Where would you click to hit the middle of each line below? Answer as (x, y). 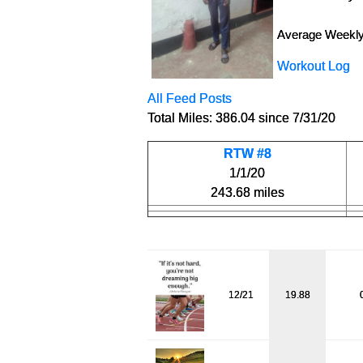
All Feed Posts (190, 98)
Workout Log (314, 66)
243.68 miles (247, 192)
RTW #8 (247, 154)
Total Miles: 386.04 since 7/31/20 (241, 118)
